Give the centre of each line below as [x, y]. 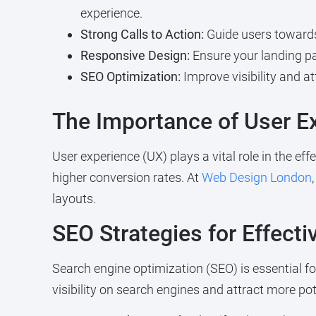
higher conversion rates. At [127, 178]
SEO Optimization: [130, 77]
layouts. [74, 199]
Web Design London [256, 178]
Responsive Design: [135, 56]
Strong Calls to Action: [142, 35]
